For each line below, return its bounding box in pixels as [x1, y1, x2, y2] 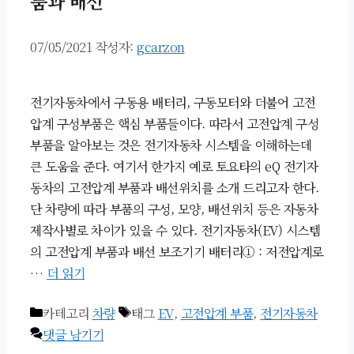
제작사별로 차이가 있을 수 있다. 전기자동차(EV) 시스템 [30, 220, 320, 239]
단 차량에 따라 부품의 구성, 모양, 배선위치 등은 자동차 [30, 199, 318, 218]
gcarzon [137, 37, 185, 56]
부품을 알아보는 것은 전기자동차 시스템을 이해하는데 [30, 135, 311, 154]
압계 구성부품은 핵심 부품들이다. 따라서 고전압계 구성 [30, 114, 318, 133]
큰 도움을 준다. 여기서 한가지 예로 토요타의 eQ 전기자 [30, 156, 318, 175]
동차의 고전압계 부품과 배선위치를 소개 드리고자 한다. [30, 178, 318, 197]
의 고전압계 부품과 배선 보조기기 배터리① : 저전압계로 [30, 242, 323, 261]
